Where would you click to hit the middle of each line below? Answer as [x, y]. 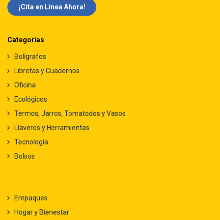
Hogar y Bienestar [42, 212]
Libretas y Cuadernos [47, 70]
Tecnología [31, 142]
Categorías [26, 40]
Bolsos [25, 156]
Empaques [31, 198]
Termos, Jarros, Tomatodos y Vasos [70, 113]
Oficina [25, 85]
